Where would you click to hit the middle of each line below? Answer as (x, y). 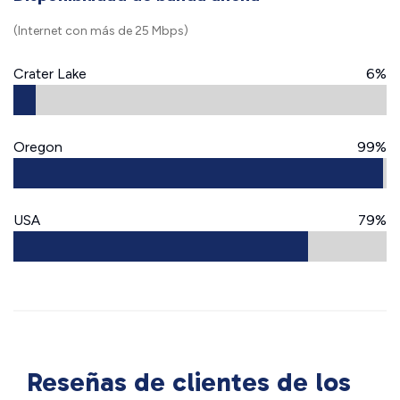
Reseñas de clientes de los (189, 382)
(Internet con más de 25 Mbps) (101, 31)
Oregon (38, 147)
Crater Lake (50, 74)
